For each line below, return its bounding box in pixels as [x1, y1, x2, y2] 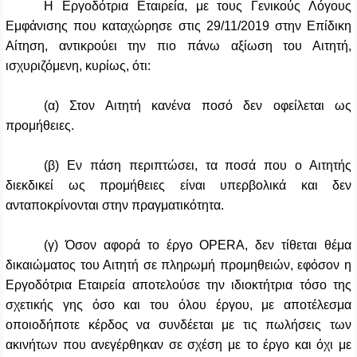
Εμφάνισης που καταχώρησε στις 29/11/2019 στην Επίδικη [6, 19, 351, 33]
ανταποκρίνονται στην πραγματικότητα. [6, 198, 224, 213]
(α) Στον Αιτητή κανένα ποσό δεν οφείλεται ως [44, 99, 351, 113]
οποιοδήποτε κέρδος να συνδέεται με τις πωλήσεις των [6, 318, 351, 332]
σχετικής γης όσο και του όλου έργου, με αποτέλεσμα [6, 298, 351, 312]
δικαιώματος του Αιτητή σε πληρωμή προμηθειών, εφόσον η [6, 258, 351, 273]
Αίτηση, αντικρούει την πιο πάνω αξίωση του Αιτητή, [6, 39, 351, 53]
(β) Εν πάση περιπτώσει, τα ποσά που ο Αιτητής [44, 159, 351, 173]
